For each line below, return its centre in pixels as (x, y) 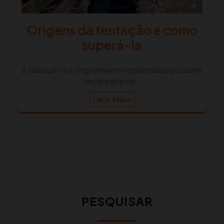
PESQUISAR (117, 201)
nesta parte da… (112, 81)
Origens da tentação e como (112, 30)
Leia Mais (112, 99)
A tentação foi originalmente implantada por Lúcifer (112, 70)
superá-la (112, 45)
